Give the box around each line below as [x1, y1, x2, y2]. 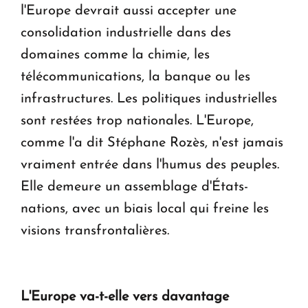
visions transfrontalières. [21, 223, 169, 238]
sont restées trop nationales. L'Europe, [21, 113, 254, 128]
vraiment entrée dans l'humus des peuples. [21, 157, 279, 172]
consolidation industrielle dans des [21, 25, 231, 40]
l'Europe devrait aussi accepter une [21, 3, 236, 18]
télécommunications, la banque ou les [21, 69, 250, 84]
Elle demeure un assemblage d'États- [21, 179, 248, 194]
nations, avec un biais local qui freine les [21, 201, 269, 216]
